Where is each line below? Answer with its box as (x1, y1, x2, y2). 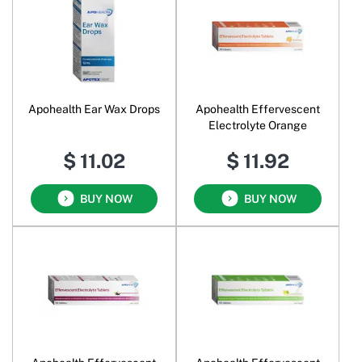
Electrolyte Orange (208, 118, 308, 132)
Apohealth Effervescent (196, 102, 321, 116)
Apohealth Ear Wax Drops (27, 102, 160, 116)
